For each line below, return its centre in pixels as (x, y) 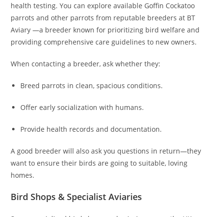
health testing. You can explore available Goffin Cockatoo (103, 6)
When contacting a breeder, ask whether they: (86, 64)
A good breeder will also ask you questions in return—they (106, 151)
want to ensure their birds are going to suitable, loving (99, 163)
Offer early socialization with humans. (82, 108)
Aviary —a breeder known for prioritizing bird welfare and (105, 30)
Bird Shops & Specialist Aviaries (77, 197)
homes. (23, 175)
